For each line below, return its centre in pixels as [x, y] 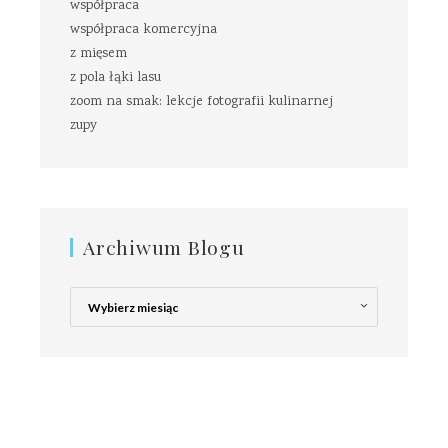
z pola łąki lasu [115, 78]
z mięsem [98, 54]
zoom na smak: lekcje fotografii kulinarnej [201, 102]
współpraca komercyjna [143, 30]
